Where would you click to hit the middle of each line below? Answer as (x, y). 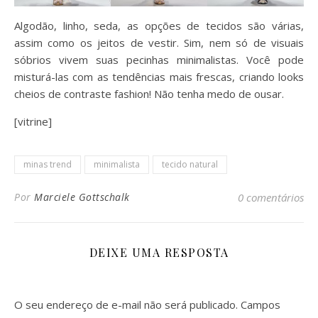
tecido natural (190, 165)
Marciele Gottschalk (82, 197)
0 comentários (271, 198)
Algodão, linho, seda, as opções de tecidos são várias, (159, 26)
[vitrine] (33, 122)
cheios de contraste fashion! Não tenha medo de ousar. (149, 94)
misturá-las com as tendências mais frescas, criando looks (159, 77)
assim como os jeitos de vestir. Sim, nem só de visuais (159, 43)
